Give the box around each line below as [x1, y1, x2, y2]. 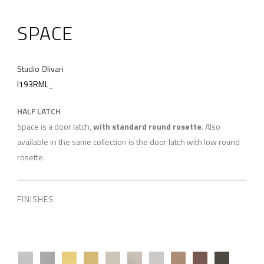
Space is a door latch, [16, 120, 93, 133]
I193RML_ [16, 77, 54, 90]
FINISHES [16, 192, 54, 205]
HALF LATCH [16, 104, 61, 117]
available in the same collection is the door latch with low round [16, 135, 240, 148]
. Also [201, 120, 220, 133]
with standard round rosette [93, 120, 202, 133]
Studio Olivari [16, 62, 64, 75]
